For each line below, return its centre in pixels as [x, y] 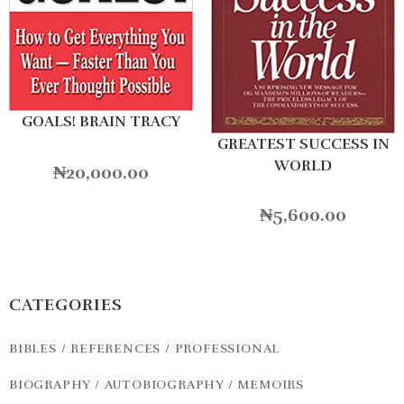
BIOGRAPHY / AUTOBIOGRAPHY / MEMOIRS [156, 385]
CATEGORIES [66, 305]
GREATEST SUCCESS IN [303, 145]
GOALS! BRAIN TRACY [101, 122]
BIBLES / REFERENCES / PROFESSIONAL [145, 349]
